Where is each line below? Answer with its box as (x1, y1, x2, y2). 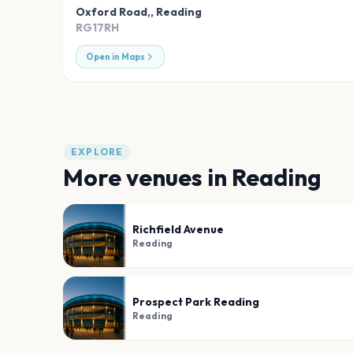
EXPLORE (71, 146, 124, 158)
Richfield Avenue (132, 222, 224, 237)
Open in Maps (86, 51, 145, 63)
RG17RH (76, 20, 119, 35)
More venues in (63, 162, 232, 193)
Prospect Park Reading (132, 295, 259, 310)
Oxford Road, (76, 5, 150, 20)
